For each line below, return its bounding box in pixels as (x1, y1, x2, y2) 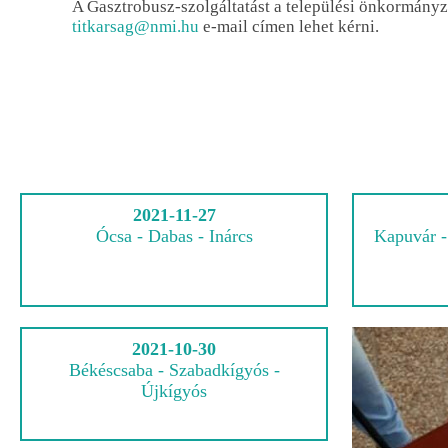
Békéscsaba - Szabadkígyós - (68, 359, 280, 380)
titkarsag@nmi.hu (72, 16, 199, 36)
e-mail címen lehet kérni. (199, 16, 379, 36)
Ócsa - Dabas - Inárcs (95, 225, 253, 246)
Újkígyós (141, 380, 207, 401)
